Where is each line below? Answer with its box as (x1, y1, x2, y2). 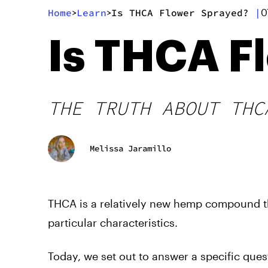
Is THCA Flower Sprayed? (111, 6, 249, 19)
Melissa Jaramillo (90, 143, 171, 154)
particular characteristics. (48, 215, 178, 229)
